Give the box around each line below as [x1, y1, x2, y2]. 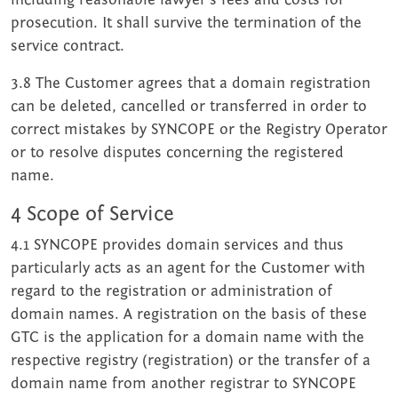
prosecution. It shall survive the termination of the [11, 14, 362, 32]
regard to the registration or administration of [11, 283, 332, 300]
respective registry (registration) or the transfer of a [11, 352, 370, 370]
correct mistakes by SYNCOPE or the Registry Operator [11, 121, 387, 139]
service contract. [11, 37, 124, 55]
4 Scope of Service [11, 202, 174, 227]
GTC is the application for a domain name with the [11, 329, 364, 346]
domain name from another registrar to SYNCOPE [11, 375, 356, 393]
